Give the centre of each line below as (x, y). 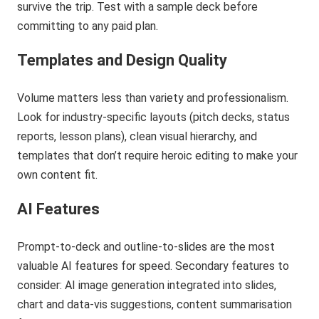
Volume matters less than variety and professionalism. (153, 98)
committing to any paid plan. (88, 26)
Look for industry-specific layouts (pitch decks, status (154, 117)
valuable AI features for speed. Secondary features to (153, 266)
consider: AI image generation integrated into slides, (147, 286)
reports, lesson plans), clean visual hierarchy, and (137, 137)
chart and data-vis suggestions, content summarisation (155, 305)
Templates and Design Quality (122, 61)
